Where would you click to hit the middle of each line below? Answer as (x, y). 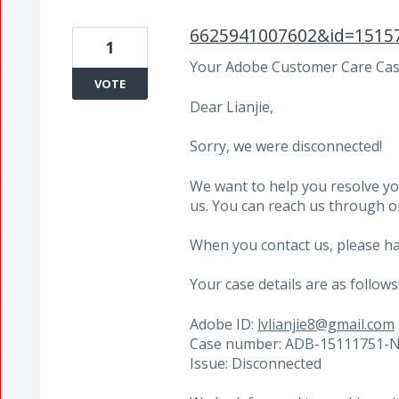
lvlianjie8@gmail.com (326, 324)
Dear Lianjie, (231, 106)
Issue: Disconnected (255, 363)
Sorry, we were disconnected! (285, 147)
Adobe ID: (223, 324)
